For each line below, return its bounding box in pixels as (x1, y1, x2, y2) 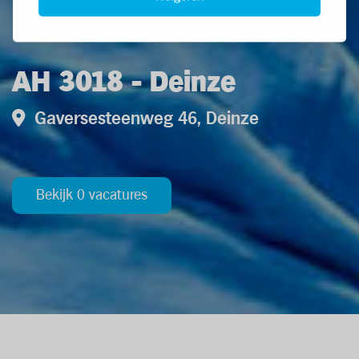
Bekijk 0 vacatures (36, 188, 147, 202)
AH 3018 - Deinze (12, 70, 236, 96)
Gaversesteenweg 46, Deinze (30, 111, 259, 127)
